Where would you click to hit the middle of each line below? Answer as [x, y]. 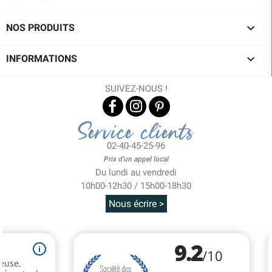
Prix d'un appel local [136, 159]
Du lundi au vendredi [136, 172]
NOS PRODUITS [40, 27]
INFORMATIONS [42, 58]
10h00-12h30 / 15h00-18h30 [136, 185]
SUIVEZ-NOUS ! [136, 88]
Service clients [136, 132]
